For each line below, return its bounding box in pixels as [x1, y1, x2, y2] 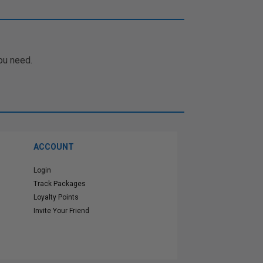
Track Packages [33, 180, 86, 188]
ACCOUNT [33, 142, 74, 151]
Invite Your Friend [33, 207, 89, 215]
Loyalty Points [33, 193, 79, 201]
